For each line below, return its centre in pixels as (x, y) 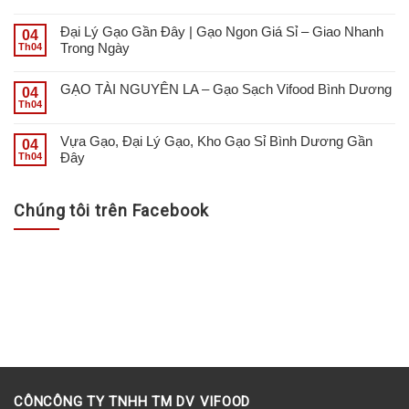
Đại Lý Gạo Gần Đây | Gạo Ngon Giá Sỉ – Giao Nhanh (222, 31)
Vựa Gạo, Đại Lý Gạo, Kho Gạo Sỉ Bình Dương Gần (216, 141)
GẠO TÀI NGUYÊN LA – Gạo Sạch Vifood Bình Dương (226, 89)
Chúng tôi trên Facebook (111, 210)
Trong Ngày (95, 47)
